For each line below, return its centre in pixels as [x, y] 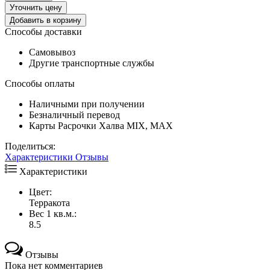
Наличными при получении [87, 104]
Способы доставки [43, 31]
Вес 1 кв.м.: [53, 213]
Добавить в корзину [46, 20]
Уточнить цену [36, 7]
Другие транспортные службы [92, 63]
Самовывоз [53, 52]
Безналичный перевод [74, 115]
